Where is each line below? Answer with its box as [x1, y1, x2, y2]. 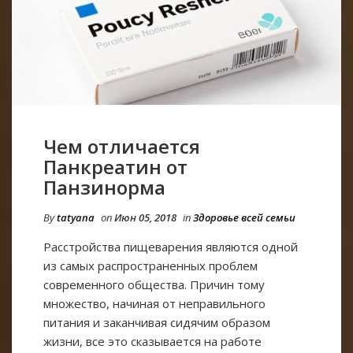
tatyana [57, 210, 95, 225]
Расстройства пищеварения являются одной [43, 239, 298, 255]
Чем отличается [43, 133, 200, 160]
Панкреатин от [43, 154, 188, 180]
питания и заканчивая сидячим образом [43, 314, 270, 331]
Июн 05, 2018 [114, 210, 176, 225]
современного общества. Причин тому [43, 277, 265, 293]
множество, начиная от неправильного [43, 295, 266, 312]
